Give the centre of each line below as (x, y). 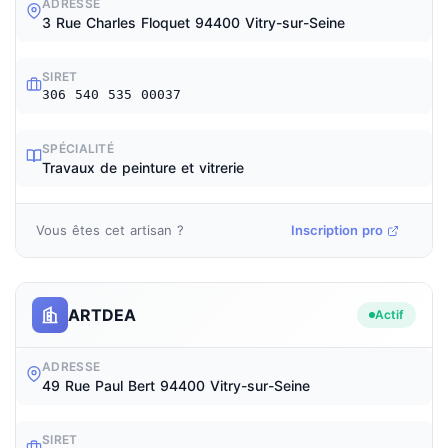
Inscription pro (337, 230)
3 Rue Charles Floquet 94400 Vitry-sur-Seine (193, 22)
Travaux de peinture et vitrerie (143, 167)
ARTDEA (102, 314)
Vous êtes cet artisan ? (110, 230)
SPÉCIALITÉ (78, 148)
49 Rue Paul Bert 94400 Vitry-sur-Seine (176, 385)
